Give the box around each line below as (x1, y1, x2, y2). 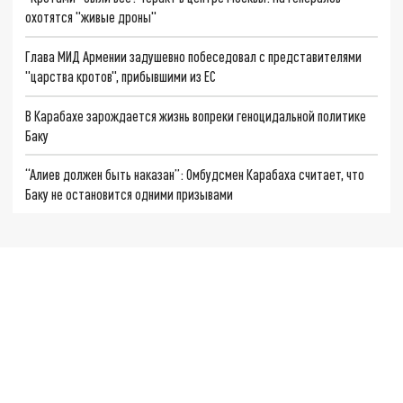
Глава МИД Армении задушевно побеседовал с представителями (25, 47, 363, 65)
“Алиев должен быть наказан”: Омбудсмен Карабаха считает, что (25, 166, 365, 184)
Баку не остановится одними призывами (25, 185, 234, 203)
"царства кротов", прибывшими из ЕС (25, 67, 217, 85)
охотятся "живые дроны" (25, 8, 157, 26)
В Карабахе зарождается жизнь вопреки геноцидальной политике (25, 106, 367, 124)
